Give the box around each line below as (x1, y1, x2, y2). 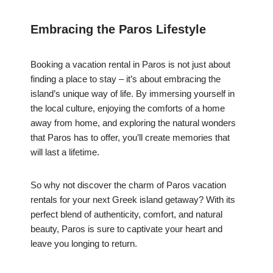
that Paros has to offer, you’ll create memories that (30, 132, 230, 143)
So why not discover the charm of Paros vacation (30, 180, 226, 191)
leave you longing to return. (30, 238, 137, 249)
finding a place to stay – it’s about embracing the (30, 74, 221, 85)
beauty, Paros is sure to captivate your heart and (30, 224, 222, 235)
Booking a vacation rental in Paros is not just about (30, 59, 230, 70)
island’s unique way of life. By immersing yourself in (30, 88, 235, 99)
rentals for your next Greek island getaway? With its (30, 194, 235, 205)
